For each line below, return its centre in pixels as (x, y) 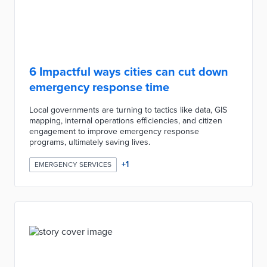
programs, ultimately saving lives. (90, 142)
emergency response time (99, 88)
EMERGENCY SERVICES (73, 164)
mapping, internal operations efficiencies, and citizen (126, 121)
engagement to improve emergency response (114, 131)
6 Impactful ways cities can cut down (129, 72)
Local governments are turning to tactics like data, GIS (128, 110)
